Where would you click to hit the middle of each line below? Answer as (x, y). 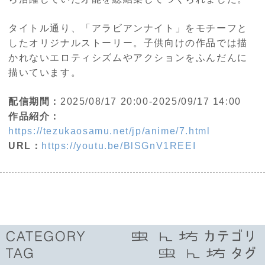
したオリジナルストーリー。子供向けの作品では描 (128, 43)
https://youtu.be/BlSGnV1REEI (119, 146)
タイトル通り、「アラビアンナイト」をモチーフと (128, 28)
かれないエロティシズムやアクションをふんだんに (128, 57)
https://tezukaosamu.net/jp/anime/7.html (109, 131)
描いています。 (45, 72)
